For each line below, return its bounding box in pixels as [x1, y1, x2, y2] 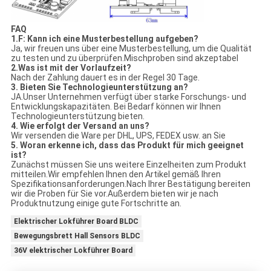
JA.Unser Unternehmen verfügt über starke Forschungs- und [10, 91, 246, 102]
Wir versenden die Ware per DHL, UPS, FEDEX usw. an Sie [10, 130, 226, 140]
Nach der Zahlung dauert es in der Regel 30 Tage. [10, 72, 200, 82]
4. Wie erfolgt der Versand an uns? [10, 120, 149, 131]
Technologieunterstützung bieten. [10, 111, 145, 121]
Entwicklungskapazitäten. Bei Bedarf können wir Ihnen [10, 101, 221, 111]
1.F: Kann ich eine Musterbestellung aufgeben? [10, 33, 198, 44]
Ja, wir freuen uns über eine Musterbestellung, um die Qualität [10, 43, 252, 53]
